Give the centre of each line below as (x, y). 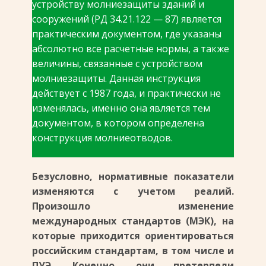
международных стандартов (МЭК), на (133, 221)
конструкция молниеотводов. (102, 138)
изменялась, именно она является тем (121, 108)
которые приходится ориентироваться (133, 236)
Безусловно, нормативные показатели (133, 176)
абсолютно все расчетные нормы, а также (131, 49)
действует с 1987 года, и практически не (126, 93)
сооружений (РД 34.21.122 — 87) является (127, 19)
